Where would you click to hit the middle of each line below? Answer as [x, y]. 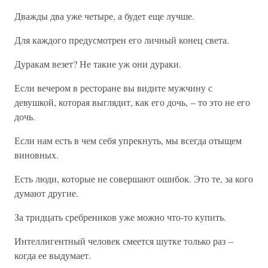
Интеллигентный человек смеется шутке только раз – [124, 241]
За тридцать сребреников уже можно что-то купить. [120, 217]
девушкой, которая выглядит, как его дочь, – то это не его [132, 102]
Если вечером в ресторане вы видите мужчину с [113, 88]
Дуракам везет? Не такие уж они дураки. [98, 64]
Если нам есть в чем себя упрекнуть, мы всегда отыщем [128, 140]
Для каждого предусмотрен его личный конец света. [122, 40]
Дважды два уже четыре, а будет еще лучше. [104, 16]
